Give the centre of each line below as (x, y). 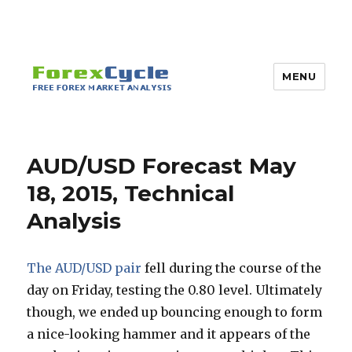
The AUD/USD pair (84, 268)
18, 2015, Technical (131, 193)
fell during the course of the (232, 268)
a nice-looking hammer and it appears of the (169, 334)
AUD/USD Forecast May (162, 166)
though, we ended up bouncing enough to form (175, 312)
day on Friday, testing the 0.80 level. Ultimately (175, 290)
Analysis (74, 221)
